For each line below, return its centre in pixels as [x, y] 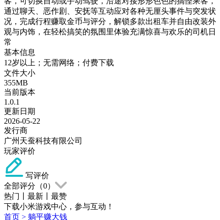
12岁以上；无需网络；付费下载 [59, 62]
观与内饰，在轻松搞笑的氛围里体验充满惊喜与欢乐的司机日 [110, 31]
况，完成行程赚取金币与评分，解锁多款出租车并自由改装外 [110, 21]
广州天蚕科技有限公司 [43, 140]
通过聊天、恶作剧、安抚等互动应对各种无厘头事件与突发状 [110, 11]
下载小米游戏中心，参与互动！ [59, 206]
